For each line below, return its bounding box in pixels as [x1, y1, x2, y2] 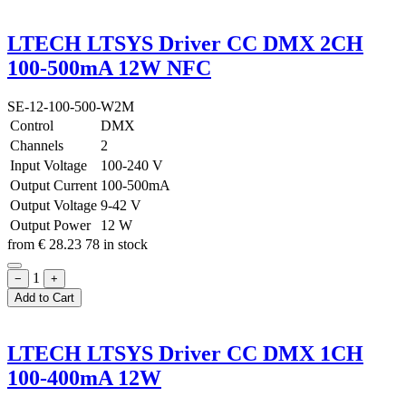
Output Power [10, 217, 91, 234]
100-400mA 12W [7, 366, 161, 391]
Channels [10, 138, 63, 154]
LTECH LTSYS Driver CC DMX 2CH [7, 32, 363, 56]
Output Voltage [10, 198, 97, 214]
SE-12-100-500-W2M [7, 99, 134, 115]
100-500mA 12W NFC [7, 56, 211, 81]
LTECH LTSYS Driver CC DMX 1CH [7, 342, 363, 366]
